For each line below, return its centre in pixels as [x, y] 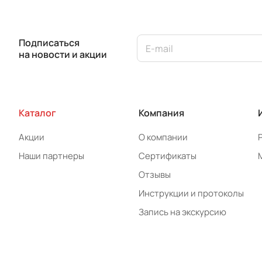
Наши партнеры [51, 156]
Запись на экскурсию [182, 212]
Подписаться [49, 42]
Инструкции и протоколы [191, 193]
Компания [161, 113]
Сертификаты [167, 156]
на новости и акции [63, 54]
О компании [163, 137]
